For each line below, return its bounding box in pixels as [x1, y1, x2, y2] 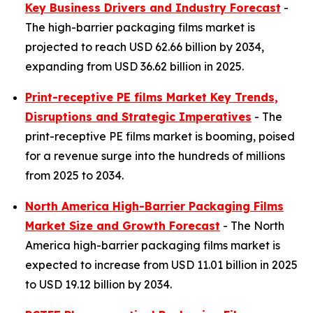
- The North [220, 219, 284, 233]
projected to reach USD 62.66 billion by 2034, [25, 40, 264, 54]
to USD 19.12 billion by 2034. [25, 277, 172, 291]
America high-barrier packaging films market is [25, 238, 280, 252]
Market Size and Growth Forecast [25, 219, 220, 233]
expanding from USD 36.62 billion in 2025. [25, 59, 244, 73]
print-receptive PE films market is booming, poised [25, 129, 295, 143]
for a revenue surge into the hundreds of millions [25, 149, 285, 163]
